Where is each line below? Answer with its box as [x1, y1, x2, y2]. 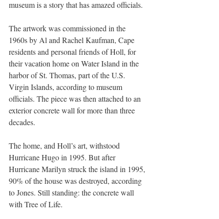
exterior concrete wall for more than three [9, 105, 137, 115]
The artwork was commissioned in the [9, 22, 128, 33]
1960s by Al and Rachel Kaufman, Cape [9, 34, 136, 45]
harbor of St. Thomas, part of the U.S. [9, 69, 127, 80]
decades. [9, 116, 35, 127]
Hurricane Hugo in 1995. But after [9, 152, 117, 162]
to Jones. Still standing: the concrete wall [9, 187, 136, 197]
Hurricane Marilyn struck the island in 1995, [9, 163, 147, 174]
